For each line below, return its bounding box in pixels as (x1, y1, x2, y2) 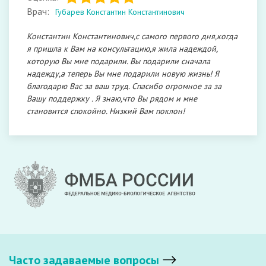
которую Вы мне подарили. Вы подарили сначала (27, 56, 210, 66)
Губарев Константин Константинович (55, 7, 185, 17)
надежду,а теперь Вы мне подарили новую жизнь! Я (27, 68, 219, 79)
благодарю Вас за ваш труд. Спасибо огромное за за (27, 81, 221, 91)
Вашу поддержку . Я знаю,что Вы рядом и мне (27, 93, 197, 104)
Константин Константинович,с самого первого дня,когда (27, 31, 237, 42)
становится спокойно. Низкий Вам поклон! (27, 106, 185, 116)
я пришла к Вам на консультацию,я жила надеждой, (27, 43, 217, 54)
